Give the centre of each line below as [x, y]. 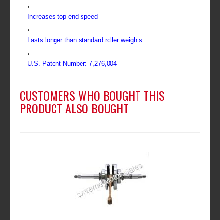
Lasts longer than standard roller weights [85, 40]
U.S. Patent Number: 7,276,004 [72, 64]
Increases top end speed [63, 17]
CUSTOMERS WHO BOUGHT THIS [92, 96]
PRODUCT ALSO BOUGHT [74, 108]
